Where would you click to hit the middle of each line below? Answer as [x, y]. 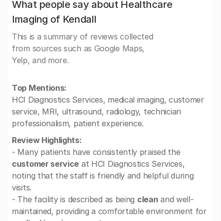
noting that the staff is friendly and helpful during [103, 176]
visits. [22, 187]
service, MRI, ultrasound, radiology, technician [96, 111]
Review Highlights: [47, 140]
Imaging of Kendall [54, 19]
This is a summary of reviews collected [83, 37]
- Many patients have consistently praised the [96, 152]
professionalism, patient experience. [78, 123]
